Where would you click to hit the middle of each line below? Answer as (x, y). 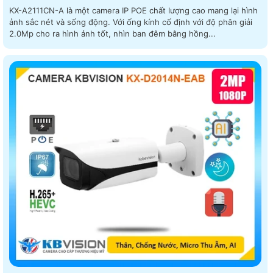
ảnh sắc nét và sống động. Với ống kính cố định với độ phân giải (61, 22)
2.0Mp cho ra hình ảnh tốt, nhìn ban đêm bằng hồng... (112, 34)
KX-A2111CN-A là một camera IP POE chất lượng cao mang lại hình (133, 11)
